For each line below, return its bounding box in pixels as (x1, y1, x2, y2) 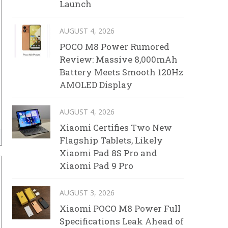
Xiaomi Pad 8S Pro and (60, 147, 157, 159)
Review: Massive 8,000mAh (60, 53, 178, 65)
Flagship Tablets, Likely (60, 134, 163, 146)
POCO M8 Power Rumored (60, 40, 169, 52)
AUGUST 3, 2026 (60, 187, 115, 197)
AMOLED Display (60, 78, 132, 91)
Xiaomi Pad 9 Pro (60, 159, 133, 172)
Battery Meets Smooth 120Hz (60, 66, 183, 78)
